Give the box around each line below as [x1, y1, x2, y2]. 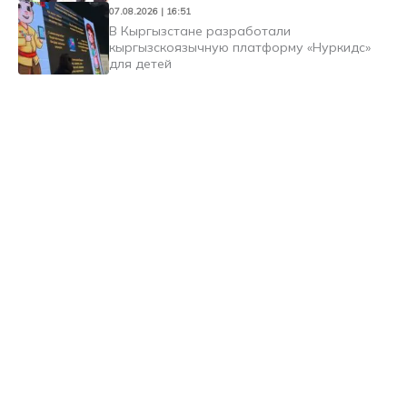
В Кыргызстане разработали [109, 22, 291, 39]
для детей [109, 55, 172, 72]
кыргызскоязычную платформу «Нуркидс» [109, 38, 371, 55]
